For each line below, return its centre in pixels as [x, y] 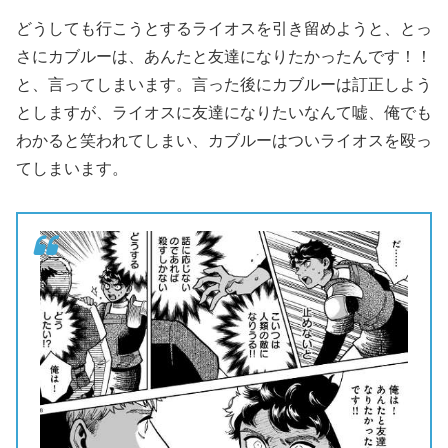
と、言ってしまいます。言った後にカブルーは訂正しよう [224, 85]
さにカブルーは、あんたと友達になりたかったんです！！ [224, 57]
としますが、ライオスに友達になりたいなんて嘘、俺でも [224, 113]
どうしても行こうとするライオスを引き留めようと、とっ [224, 29]
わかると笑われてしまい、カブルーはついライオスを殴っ [224, 141]
